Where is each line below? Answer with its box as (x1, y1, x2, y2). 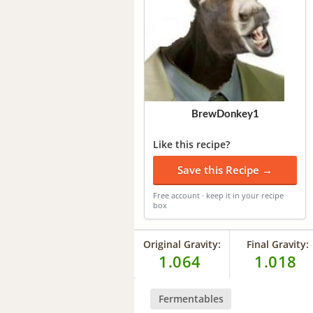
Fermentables (158, 291, 224, 305)
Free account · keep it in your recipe (153, 189, 284, 201)
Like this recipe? (153, 137, 230, 151)
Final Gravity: (246, 237, 309, 251)
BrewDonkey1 (191, 108, 259, 119)
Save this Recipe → (177, 162, 272, 177)
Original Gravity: (143, 237, 221, 251)
